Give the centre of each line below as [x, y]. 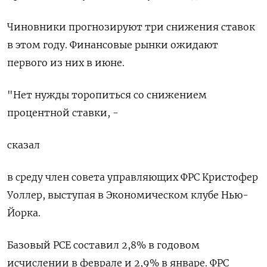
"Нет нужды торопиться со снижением [107, 95]
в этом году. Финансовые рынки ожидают [113, 45]
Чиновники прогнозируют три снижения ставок [131, 27]
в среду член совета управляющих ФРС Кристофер [133, 177]
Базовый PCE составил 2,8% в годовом [103, 245]
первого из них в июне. [66, 63]
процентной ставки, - [63, 113]
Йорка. [24, 213]
